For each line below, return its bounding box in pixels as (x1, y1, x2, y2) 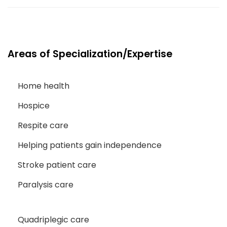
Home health (18, 80, 69, 92)
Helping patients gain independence (18, 139, 162, 152)
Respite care (18, 120, 68, 132)
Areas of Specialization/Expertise (8, 47, 172, 61)
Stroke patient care (18, 159, 96, 171)
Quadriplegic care (18, 214, 89, 226)
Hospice (18, 100, 50, 112)
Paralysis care (18, 179, 73, 191)
